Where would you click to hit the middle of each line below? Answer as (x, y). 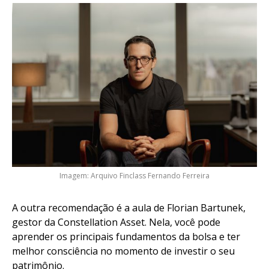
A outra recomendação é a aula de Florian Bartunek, (129, 207)
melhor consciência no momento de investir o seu (123, 251)
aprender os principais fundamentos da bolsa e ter (126, 236)
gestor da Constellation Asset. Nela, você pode (116, 222)
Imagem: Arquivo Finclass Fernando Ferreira (134, 175)
